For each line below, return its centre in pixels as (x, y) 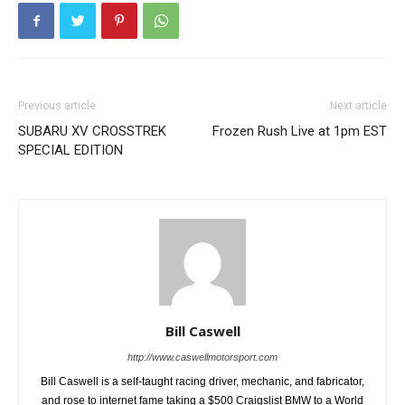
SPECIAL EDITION (71, 151)
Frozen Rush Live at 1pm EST (300, 132)
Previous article (57, 106)
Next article (358, 106)
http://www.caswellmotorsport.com (202, 358)
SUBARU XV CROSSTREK (92, 132)
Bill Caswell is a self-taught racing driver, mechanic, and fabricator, (202, 382)
